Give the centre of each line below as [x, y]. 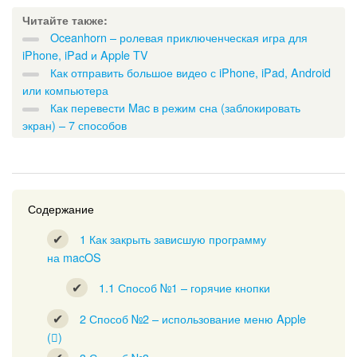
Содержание [61, 208]
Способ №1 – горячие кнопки [192, 287]
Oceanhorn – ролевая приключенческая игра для [179, 37]
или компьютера [65, 90]
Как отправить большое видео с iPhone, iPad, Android [190, 72]
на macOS [74, 257]
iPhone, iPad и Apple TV [85, 55]
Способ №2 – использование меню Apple [196, 318]
